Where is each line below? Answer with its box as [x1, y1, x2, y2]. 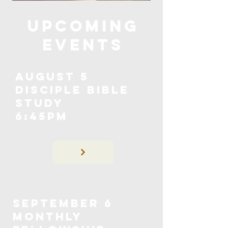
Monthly [13, 210, 82, 223]
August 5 [15, 70, 89, 83]
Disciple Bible [15, 83, 129, 97]
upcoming [27, 16, 139, 36]
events [42, 35, 124, 54]
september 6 [13, 196, 113, 210]
